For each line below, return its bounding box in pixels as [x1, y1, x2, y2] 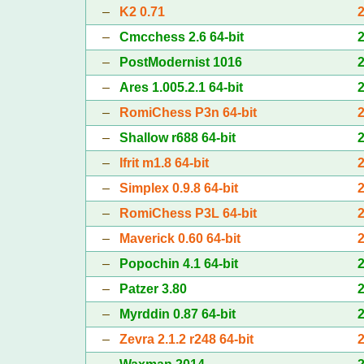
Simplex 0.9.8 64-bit [119, 180, 238, 195]
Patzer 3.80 [119, 281, 187, 296]
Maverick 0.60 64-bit [119, 231, 240, 245]
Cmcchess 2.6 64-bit [119, 29, 244, 44]
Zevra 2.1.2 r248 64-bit [119, 331, 253, 346]
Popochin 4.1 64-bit [119, 256, 238, 271]
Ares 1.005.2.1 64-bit [119, 80, 243, 94]
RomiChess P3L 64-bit [119, 206, 257, 220]
